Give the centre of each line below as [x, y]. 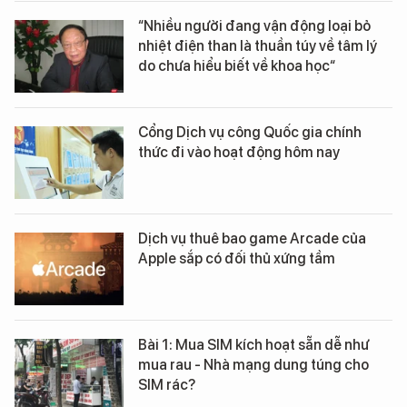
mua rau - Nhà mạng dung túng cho [253, 365]
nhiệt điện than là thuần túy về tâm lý [258, 46]
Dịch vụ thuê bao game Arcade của [252, 238]
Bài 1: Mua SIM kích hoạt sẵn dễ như [253, 345]
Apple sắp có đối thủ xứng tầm [237, 258]
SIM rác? [167, 385]
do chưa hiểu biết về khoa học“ [237, 66]
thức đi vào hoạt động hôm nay [239, 152]
